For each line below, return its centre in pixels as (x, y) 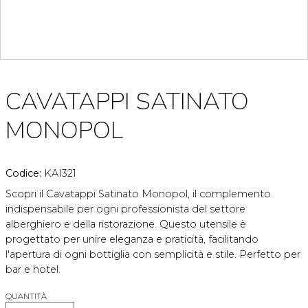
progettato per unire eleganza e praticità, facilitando (132, 239)
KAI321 (60, 173)
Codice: (25, 173)
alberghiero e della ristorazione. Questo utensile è (126, 224)
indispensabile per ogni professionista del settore (125, 209)
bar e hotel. (33, 269)
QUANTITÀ (26, 296)
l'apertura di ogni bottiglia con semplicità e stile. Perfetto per (153, 254)
